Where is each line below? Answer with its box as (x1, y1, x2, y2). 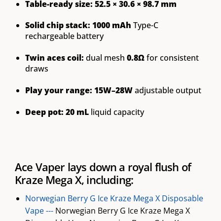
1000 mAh (92, 20, 131, 31)
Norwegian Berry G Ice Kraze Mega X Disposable (25, 192, 203, 204)
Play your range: (25, 85, 92, 96)
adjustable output (132, 85, 201, 96)
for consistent (144, 52, 199, 64)
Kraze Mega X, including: (15, 172, 134, 188)
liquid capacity (88, 106, 144, 117)
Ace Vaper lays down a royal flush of (15, 159, 191, 175)
